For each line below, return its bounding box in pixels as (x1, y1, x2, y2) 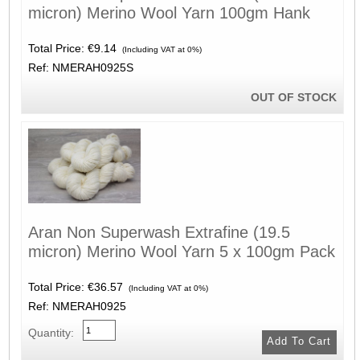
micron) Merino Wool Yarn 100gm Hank (27, 4, 310, 22)
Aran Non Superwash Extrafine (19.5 (27, 223, 290, 241)
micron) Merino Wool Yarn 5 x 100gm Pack (27, 242, 335, 260)
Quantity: (27, 325, 74, 339)
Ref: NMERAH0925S (27, 61, 133, 75)
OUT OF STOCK (250, 91, 337, 104)
